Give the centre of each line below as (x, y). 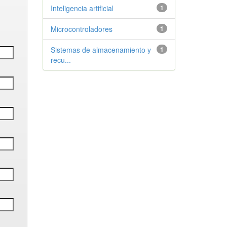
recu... (61, 60)
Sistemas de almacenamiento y (101, 50)
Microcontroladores (81, 29)
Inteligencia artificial (82, 8)
